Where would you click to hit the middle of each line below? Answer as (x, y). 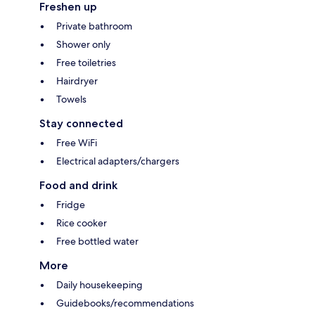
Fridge (71, 205)
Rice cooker (82, 223)
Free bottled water (97, 242)
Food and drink (78, 186)
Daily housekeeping (99, 285)
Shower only (83, 45)
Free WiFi (77, 143)
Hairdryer (77, 81)
